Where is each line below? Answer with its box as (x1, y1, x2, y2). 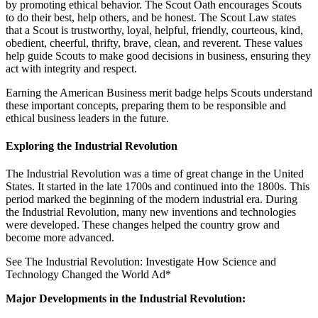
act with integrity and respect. (6, 62, 137, 75)
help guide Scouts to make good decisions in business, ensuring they (6, 49, 311, 62)
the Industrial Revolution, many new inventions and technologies (6, 206, 296, 219)
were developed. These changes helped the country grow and (6, 219, 280, 231)
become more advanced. (6, 231, 114, 244)
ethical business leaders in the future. (6, 111, 169, 124)
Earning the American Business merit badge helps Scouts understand (6, 86, 312, 99)
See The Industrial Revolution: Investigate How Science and (6, 256, 276, 268)
